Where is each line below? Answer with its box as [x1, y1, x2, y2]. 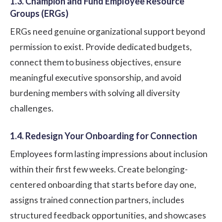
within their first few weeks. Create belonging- [10, 164, 188, 174]
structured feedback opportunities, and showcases [10, 210, 206, 221]
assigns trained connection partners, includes [10, 194, 184, 205]
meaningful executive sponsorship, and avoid [10, 72, 181, 83]
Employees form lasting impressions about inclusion [10, 148, 208, 159]
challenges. [10, 103, 54, 113]
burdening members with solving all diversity [10, 87, 180, 98]
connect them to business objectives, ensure [10, 56, 181, 67]
